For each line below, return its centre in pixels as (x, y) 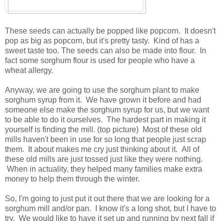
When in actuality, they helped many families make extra (104, 169)
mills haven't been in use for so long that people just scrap (106, 139)
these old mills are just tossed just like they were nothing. (104, 159)
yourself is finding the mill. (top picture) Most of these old (103, 129)
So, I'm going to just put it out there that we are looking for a (107, 198)
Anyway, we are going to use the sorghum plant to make (102, 90)
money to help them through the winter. (72, 179)
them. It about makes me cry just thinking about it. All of (102, 149)
